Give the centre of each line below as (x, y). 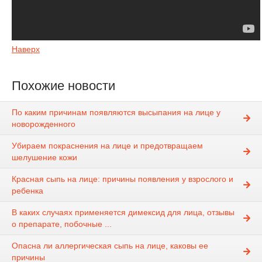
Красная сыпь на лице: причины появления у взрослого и (123, 179)
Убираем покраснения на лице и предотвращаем (107, 146)
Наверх (26, 49)
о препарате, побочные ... (62, 224)
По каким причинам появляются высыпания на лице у (116, 113)
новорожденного (44, 124)
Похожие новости (63, 86)
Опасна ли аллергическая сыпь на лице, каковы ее (110, 246)
